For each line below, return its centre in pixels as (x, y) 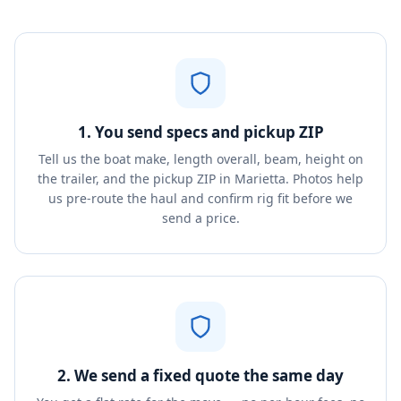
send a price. (200, 218)
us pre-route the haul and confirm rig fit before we (200, 198)
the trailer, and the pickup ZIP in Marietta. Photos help (200, 179)
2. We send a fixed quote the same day (200, 375)
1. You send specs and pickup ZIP (200, 132)
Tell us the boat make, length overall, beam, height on (200, 159)
